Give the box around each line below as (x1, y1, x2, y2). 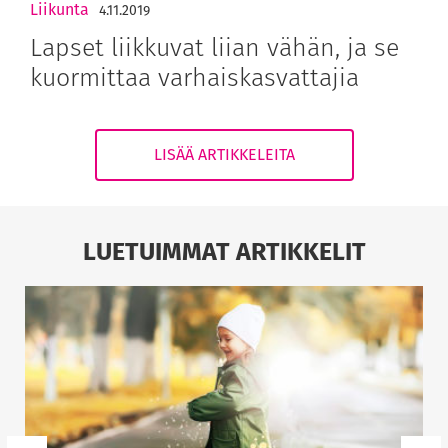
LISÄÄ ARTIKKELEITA (153, 142, 295, 166)
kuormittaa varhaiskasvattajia (30, 58, 359, 95)
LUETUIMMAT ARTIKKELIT (82, 232, 366, 269)
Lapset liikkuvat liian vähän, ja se (30, 28, 399, 65)
